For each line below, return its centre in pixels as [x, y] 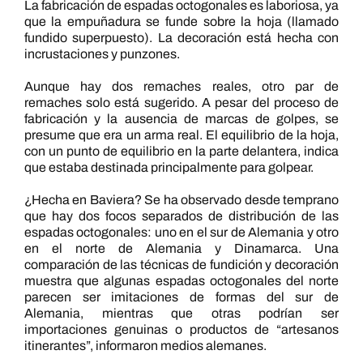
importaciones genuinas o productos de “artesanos [181, 330]
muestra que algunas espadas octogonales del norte [181, 281]
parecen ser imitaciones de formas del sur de [181, 297]
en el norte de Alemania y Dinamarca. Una [181, 249]
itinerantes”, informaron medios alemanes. [145, 346]
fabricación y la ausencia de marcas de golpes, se [181, 119]
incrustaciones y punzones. [102, 54]
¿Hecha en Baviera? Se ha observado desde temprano [181, 200]
